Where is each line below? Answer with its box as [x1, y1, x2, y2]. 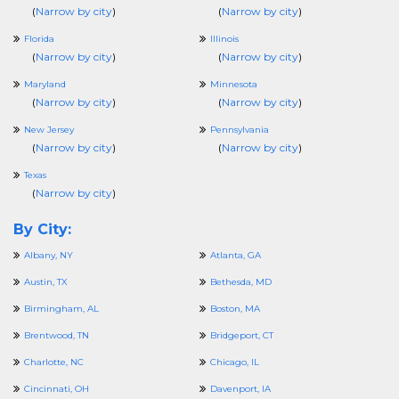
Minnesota [210, 78, 257, 90]
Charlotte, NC [24, 356, 84, 368]
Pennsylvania [210, 124, 269, 135]
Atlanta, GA [210, 249, 261, 261]
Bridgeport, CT [210, 330, 273, 341]
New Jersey [24, 124, 74, 135]
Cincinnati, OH [24, 383, 89, 395]
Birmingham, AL [24, 303, 99, 314]
